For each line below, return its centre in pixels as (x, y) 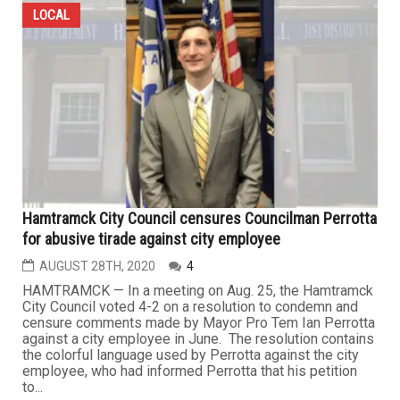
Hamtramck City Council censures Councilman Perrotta (200, 219)
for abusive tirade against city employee (151, 239)
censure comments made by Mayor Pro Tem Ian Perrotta (199, 323)
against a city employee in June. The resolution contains (198, 339)
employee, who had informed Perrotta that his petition (190, 371)
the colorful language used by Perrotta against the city (191, 355)
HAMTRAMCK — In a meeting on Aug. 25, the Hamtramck (198, 291)
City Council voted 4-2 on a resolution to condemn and (190, 307)
